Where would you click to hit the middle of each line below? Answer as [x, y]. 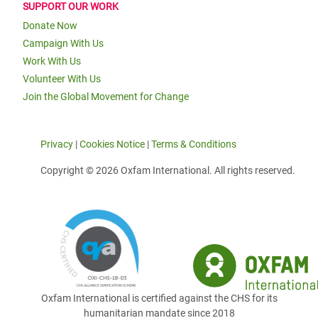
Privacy [57, 144]
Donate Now [50, 26]
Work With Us [52, 61]
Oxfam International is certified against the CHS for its [159, 298]
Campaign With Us [63, 43]
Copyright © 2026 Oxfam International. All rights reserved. [168, 170]
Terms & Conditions [194, 144]
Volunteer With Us [62, 79]
